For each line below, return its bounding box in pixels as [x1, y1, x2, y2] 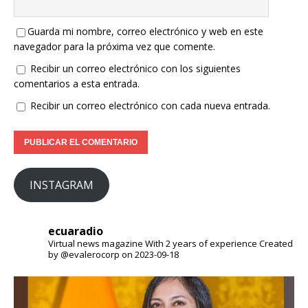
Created [257, 237, 293, 250]
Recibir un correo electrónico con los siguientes [30, 62, 241, 76]
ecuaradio [48, 223, 103, 239]
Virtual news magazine [48, 237, 145, 250]
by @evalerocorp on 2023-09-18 [48, 248, 179, 261]
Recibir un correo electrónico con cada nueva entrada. [30, 99, 270, 113]
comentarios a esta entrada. [14, 77, 140, 91]
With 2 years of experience [145, 237, 257, 250]
